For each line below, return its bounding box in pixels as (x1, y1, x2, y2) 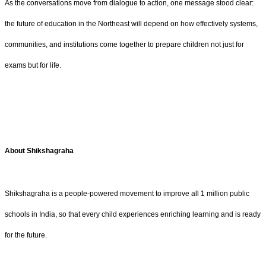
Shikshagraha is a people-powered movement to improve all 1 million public (5, 189, 249, 198)
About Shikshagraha (5, 146, 74, 155)
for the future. (5, 230, 47, 239)
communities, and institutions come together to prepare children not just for (5, 40, 244, 49)
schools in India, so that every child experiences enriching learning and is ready (5, 210, 261, 218)
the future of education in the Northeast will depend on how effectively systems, (5, 20, 258, 28)
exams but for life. (5, 61, 61, 70)
